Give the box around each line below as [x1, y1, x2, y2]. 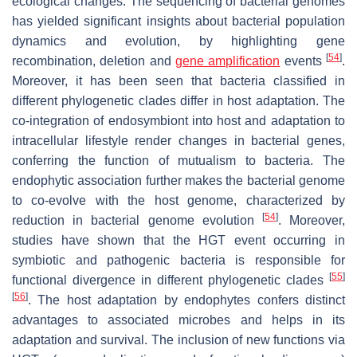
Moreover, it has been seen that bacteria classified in [12, 73, 345, 88]
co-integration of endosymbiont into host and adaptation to [12, 113, 345, 127]
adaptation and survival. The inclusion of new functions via [12, 332, 345, 347]
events [280, 53, 327, 68]
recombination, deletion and [12, 53, 175, 68]
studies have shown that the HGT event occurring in [12, 233, 345, 247]
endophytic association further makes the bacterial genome [12, 173, 345, 187]
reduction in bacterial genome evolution [12, 213, 262, 227]
